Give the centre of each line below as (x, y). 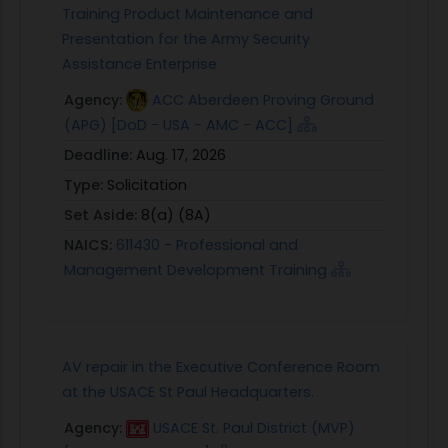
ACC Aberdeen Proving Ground (263, 99)
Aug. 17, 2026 (181, 154)
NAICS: (90, 244)
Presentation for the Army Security (186, 38)
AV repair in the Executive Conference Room (221, 366)
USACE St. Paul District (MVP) (254, 427)
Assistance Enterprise (139, 63)
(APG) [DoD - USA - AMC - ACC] (178, 124)
